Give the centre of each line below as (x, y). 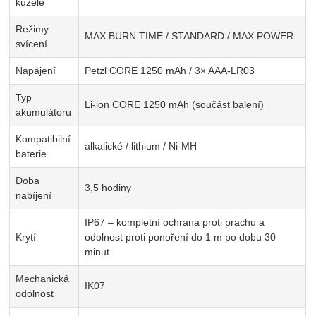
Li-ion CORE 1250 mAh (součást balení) (175, 105)
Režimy (32, 29)
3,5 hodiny (108, 188)
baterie (31, 154)
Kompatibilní (43, 139)
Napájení (36, 71)
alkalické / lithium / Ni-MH (141, 146)
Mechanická (43, 279)
